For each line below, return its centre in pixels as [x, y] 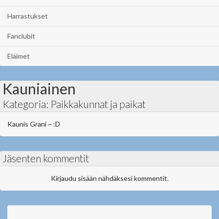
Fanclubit [21, 36]
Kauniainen [39, 88]
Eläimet [19, 56]
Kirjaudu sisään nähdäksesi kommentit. [109, 178]
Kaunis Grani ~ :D [34, 124]
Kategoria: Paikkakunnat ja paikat [74, 104]
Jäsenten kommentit [46, 158]
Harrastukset [28, 16]
